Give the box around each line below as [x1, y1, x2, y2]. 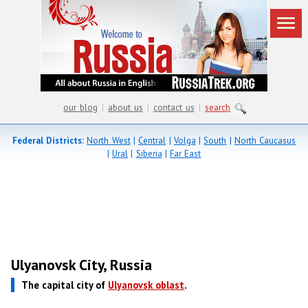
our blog [63, 102, 98, 113]
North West [87, 135, 131, 146]
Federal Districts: [12, 135, 84, 146]
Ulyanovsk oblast [108, 278, 185, 292]
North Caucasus [234, 135, 296, 146]
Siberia [135, 148, 162, 159]
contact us [153, 102, 195, 113]
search [205, 102, 231, 113]
